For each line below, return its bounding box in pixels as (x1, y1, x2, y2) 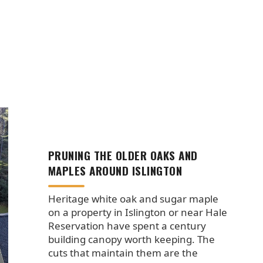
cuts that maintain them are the (48, 246, 198, 260)
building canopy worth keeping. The (48, 232, 215, 247)
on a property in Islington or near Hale (48, 205, 227, 220)
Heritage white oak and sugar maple (48, 192, 218, 206)
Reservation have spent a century (48, 219, 206, 233)
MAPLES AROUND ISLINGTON (48, 161, 183, 178)
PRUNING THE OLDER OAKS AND (48, 146, 198, 163)
